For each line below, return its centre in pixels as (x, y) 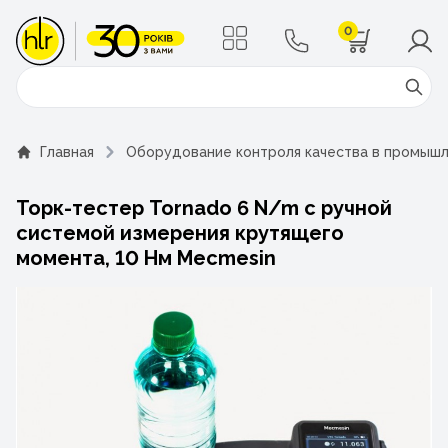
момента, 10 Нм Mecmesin (146, 258)
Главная (67, 152)
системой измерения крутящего (180, 233)
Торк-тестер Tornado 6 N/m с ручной (204, 208)
